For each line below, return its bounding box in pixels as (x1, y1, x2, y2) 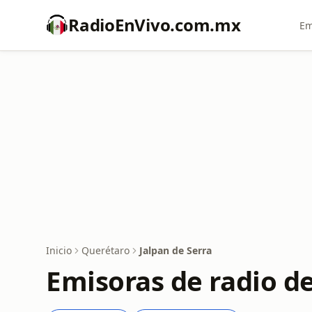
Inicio (46, 244, 72, 257)
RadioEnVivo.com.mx (68, 13, 241, 36)
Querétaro (81, 244, 130, 257)
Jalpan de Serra (139, 244, 212, 257)
